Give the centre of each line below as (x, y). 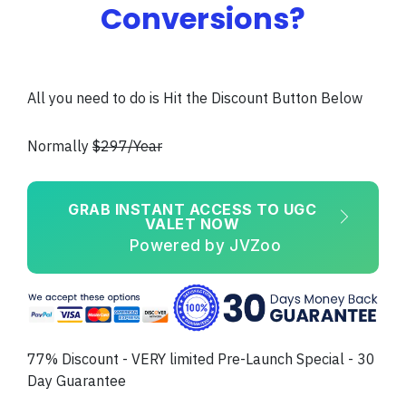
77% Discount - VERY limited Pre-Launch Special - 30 (201, 358)
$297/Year (127, 146)
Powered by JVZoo (205, 245)
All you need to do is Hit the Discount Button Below (195, 98)
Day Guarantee (77, 380)
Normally (60, 146)
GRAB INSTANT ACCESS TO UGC (193, 209)
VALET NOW (192, 223)
